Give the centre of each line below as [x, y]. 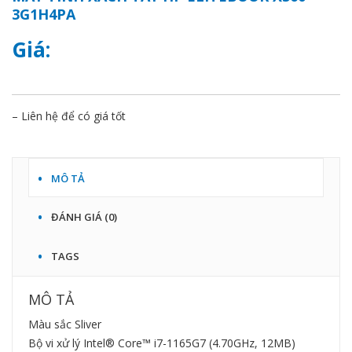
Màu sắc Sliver [65, 324]
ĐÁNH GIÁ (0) [84, 217]
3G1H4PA [44, 15]
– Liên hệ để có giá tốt [69, 116]
